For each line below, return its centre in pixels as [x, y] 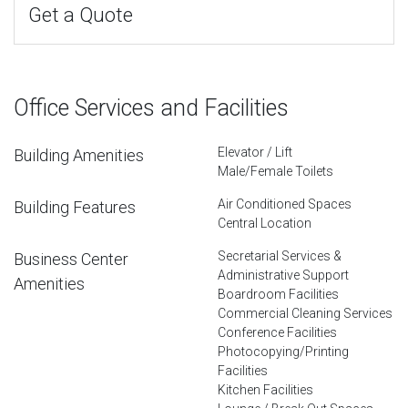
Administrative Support [283, 275]
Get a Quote [81, 15]
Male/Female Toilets [275, 171]
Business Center [71, 259]
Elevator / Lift [255, 152]
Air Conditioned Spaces [285, 204]
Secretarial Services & [280, 255]
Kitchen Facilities [265, 389]
